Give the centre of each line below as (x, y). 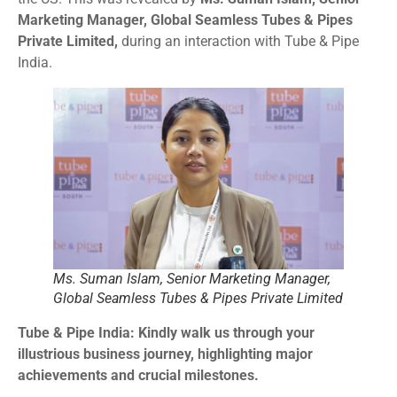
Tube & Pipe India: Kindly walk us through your (166, 332)
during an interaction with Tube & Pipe (238, 41)
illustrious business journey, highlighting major (165, 354)
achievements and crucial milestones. (138, 375)
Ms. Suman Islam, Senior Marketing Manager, (192, 278)
